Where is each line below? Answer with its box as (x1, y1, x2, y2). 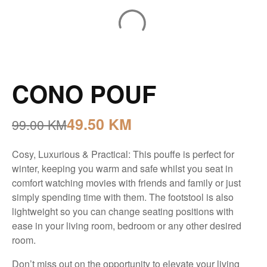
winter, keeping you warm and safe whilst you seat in (12, 161, 233, 175)
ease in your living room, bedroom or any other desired (12, 218, 241, 232)
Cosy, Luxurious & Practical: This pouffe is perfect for (12, 147, 234, 161)
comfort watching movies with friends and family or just (12, 175, 241, 190)
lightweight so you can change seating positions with (12, 204, 234, 218)
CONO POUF (12, 76, 156, 110)
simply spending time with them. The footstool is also (12, 190, 234, 204)
